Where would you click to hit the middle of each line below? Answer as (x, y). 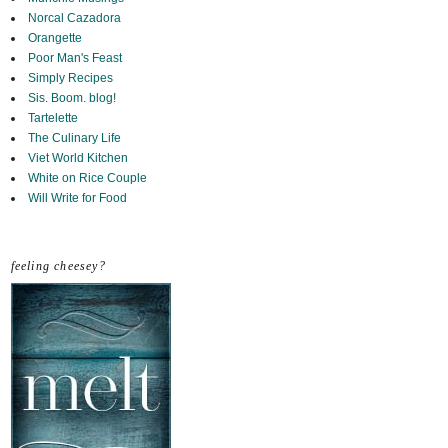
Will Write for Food (77, 198)
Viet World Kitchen (77, 158)
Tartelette (52, 118)
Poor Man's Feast (74, 58)
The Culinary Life (74, 138)
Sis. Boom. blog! (71, 98)
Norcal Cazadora (74, 18)
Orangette (54, 38)
